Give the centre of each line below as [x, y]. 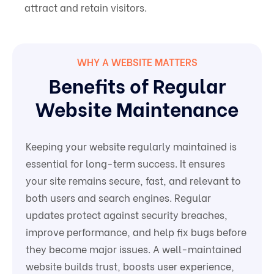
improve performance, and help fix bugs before [136, 232]
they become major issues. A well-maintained [134, 249]
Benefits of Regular [137, 85]
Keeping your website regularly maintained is [131, 146]
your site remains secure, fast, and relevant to [134, 180]
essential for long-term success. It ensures [126, 163]
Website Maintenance [137, 108]
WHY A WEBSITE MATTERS [137, 62]
